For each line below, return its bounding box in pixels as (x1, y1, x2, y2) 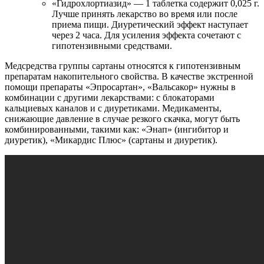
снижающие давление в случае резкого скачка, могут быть (5, 113, 240, 124)
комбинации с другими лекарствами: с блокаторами (5, 92, 214, 103)
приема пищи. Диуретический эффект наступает (52, 19, 248, 29)
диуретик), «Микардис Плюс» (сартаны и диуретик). (5, 134, 217, 145)
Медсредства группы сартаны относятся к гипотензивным (5, 60, 240, 71)
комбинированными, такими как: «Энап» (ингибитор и (5, 124, 229, 134)
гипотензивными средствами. (52, 40, 172, 51)
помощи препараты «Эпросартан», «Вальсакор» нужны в (5, 81, 236, 92)
